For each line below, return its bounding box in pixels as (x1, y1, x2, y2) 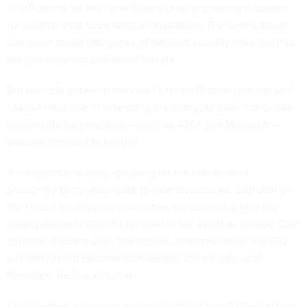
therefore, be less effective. (7, 267, 140, 284)
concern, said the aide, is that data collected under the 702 (7, 233, 288, 249)
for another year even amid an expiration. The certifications (7, 17, 288, 34)
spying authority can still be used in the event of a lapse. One (7, 216, 299, 232)
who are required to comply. (7, 134, 140, 150)
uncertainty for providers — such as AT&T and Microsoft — (7, 116, 281, 133)
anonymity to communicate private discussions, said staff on (7, 182, 293, 198)
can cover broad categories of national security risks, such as (7, 34, 295, 51)
